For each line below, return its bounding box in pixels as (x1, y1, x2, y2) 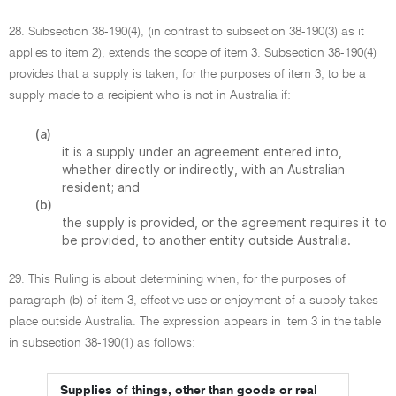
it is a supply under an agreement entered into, (62, 144, 342, 159)
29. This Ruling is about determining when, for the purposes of (9, 273, 346, 286)
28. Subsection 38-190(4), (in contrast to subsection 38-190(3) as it (9, 26, 364, 38)
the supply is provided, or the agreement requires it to (62, 215, 387, 230)
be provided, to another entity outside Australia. (62, 232, 351, 247)
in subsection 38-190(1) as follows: (9, 337, 195, 349)
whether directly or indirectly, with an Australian (62, 162, 345, 177)
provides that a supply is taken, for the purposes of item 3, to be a (9, 68, 366, 80)
